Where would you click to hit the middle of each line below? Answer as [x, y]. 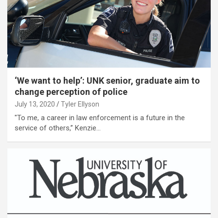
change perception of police [71, 91]
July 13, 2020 [35, 104]
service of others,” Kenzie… [58, 128]
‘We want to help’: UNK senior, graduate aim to [107, 80]
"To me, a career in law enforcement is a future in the [100, 118]
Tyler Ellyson [80, 104]
